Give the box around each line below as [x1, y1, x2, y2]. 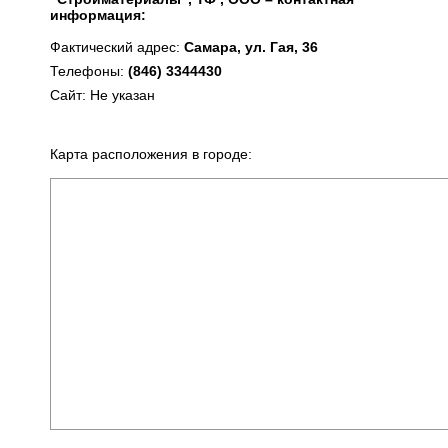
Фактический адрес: [50, 39, 184, 55]
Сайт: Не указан [50, 87, 155, 103]
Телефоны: [50, 63, 128, 79]
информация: [50, 7, 146, 23]
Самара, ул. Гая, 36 [184, 39, 318, 55]
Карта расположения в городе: [50, 146, 252, 162]
